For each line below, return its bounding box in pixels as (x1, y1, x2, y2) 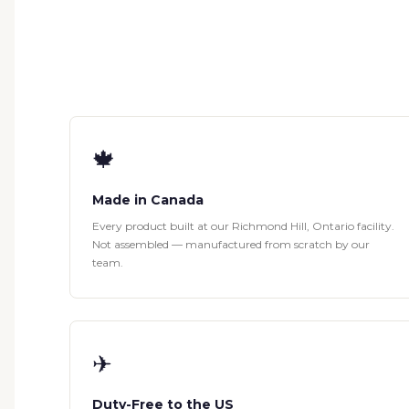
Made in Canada (92, 192, 204, 209)
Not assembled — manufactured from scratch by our (92, 237, 370, 252)
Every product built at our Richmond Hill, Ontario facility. (92, 219, 394, 234)
